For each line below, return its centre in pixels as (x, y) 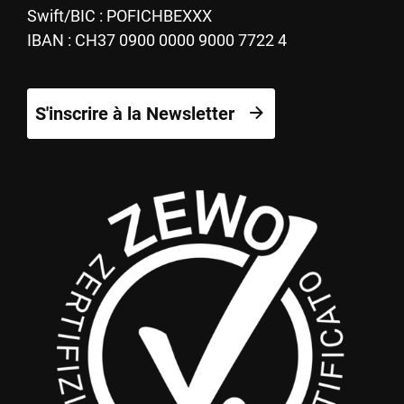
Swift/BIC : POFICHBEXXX (119, 16)
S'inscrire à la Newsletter (135, 114)
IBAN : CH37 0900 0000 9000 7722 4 (157, 41)
